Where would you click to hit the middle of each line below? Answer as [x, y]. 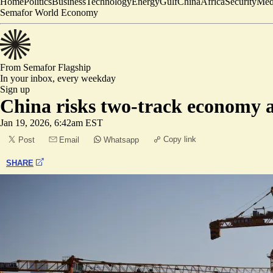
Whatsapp [121, 140]
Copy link [180, 139]
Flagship [74, 67]
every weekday [87, 78]
